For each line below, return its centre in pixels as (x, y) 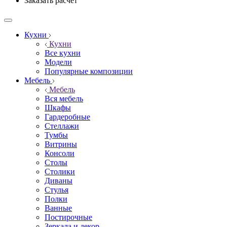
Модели (58, 62)
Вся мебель (64, 99)
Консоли (60, 153)
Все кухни (63, 53)
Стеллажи (62, 126)
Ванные (58, 208)
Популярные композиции (89, 71)
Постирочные (68, 217)
